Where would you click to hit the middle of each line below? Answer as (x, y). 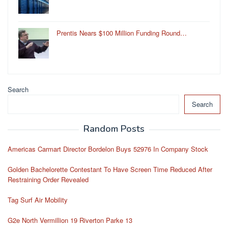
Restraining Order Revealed (48, 179)
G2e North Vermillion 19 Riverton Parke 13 (70, 220)
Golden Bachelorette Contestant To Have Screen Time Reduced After (110, 169)
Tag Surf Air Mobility (38, 199)
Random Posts (114, 129)
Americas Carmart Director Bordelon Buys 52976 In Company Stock (108, 149)
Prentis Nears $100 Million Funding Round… (122, 33)
